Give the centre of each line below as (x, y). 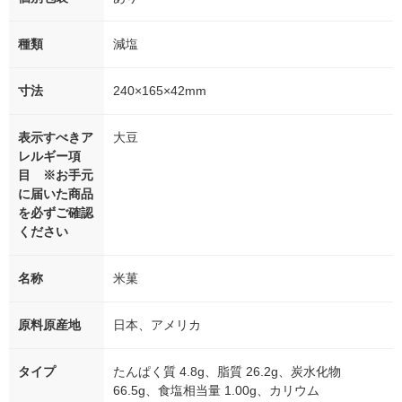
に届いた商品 (56, 194)
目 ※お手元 (56, 175)
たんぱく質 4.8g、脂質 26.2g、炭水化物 (227, 372)
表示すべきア (56, 138)
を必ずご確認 (56, 213)
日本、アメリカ (157, 325)
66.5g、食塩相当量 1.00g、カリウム (216, 391)
